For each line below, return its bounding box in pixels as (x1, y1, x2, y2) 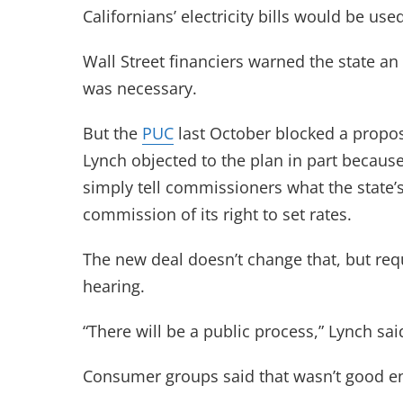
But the (83, 122, 142, 144)
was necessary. (83, 77, 197, 99)
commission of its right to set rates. (83, 203, 352, 225)
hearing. (83, 275, 145, 297)
